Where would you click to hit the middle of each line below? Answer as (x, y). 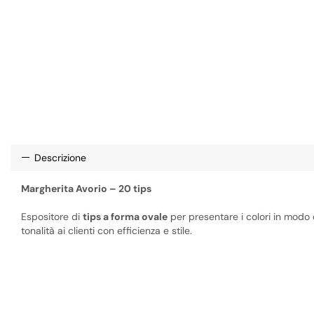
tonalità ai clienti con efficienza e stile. (107, 230)
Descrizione (60, 157)
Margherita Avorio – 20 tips (86, 188)
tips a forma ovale (125, 216)
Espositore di (52, 216)
